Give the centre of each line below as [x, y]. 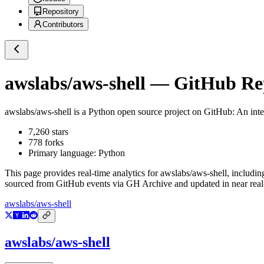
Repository [61, 12]
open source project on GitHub [174, 112]
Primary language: [63, 153]
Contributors [63, 25]
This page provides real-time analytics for [82, 173]
